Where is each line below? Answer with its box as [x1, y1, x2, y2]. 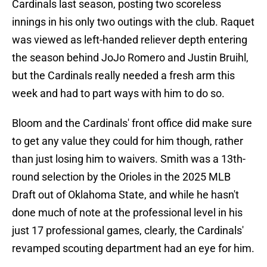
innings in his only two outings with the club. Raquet [12, 15, 254, 29]
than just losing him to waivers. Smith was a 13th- [12, 153, 246, 166]
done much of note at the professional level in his [12, 206, 243, 219]
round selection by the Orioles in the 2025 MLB [12, 170, 231, 184]
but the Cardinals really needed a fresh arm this [12, 69, 235, 82]
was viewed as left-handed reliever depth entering [12, 33, 247, 46]
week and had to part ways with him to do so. [12, 87, 225, 100]
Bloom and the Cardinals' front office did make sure [12, 117, 252, 130]
